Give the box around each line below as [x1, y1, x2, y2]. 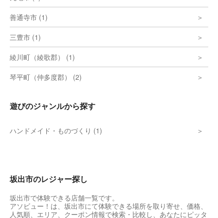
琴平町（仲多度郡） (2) [10, 72, 82, 82]
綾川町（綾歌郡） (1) [10, 52, 75, 62]
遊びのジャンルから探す [10, 100, 95, 111]
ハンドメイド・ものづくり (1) [10, 125, 102, 135]
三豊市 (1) [10, 32, 41, 42]
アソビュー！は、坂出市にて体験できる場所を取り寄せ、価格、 [10, 200, 207, 211]
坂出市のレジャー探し [10, 173, 88, 184]
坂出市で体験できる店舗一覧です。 [10, 192, 119, 202]
